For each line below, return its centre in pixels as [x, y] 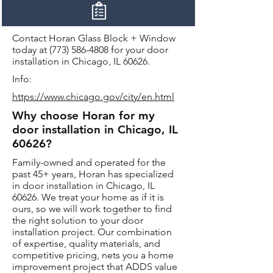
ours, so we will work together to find [92, 209]
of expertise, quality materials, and [86, 243]
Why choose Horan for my [83, 115]
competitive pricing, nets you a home [93, 255]
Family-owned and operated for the [89, 162]
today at [31, 50]
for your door [138, 50]
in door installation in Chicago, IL [83, 186]
